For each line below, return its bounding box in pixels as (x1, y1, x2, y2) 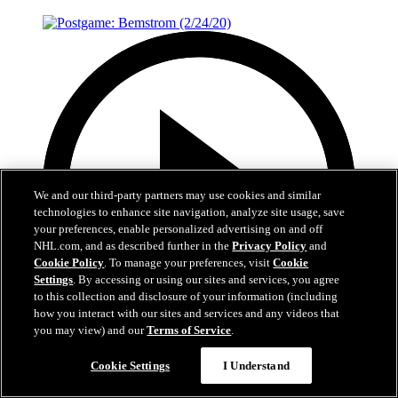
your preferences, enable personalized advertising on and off (34, 222, 323, 235)
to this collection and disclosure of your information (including (34, 290, 338, 303)
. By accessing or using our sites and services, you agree (73, 273, 340, 286)
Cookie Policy (34, 256, 105, 269)
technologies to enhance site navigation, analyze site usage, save (34, 205, 346, 219)
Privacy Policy (232, 239, 307, 252)
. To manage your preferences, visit (104, 256, 274, 269)
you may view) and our (34, 323, 147, 337)
